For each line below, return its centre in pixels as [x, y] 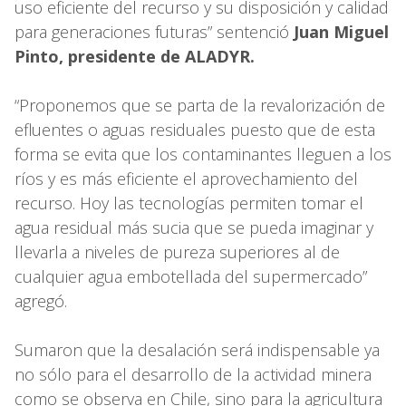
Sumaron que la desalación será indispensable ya [197, 350]
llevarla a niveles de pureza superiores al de [177, 252]
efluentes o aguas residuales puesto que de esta [195, 130]
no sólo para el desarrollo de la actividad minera [193, 375]
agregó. [45, 301]
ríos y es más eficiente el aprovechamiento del [186, 179]
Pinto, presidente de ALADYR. [137, 57]
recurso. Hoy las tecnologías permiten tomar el [189, 203]
